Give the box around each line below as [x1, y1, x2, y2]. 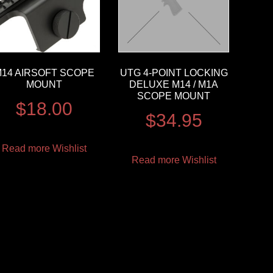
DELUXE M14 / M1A [129, 79, 219, 90]
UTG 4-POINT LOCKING [119, 67, 228, 78]
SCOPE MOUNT [137, 90, 211, 101]
